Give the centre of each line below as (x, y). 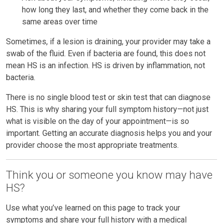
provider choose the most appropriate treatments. (92, 145)
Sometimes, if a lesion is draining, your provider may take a (108, 41)
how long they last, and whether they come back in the (115, 9)
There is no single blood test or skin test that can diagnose (108, 97)
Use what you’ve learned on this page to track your (93, 208)
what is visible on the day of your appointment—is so (98, 121)
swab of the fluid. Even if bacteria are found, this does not (106, 53)
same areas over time (60, 21)
